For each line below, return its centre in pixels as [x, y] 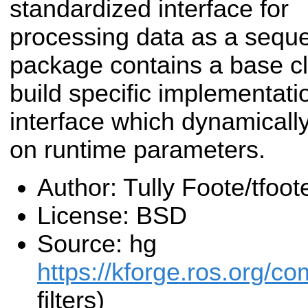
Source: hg [97, 244]
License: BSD [112, 216]
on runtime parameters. [137, 150]
